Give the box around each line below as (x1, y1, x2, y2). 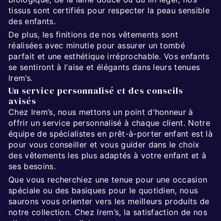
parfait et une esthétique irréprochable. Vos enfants (8, 51, 210, 61)
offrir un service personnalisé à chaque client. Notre (8, 117, 210, 128)
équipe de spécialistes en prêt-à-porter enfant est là (8, 128, 213, 139)
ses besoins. (8, 161, 56, 171)
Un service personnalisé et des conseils (8, 84, 183, 97)
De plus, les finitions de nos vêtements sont (8, 29, 179, 39)
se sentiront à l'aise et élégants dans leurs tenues (8, 62, 200, 72)
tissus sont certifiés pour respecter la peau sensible (8, 5, 210, 15)
